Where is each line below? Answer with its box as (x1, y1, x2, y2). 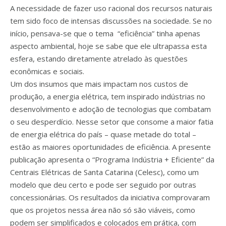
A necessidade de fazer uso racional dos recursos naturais (10, 3, 212, 13)
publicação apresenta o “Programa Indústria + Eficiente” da (10, 154, 214, 164)
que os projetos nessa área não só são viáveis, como (10, 205, 195, 215)
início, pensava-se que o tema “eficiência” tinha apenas (10, 28, 200, 38)
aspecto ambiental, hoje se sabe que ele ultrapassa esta (10, 41, 207, 51)
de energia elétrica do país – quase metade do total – (10, 129, 196, 139)
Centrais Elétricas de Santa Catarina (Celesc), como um (10, 167, 199, 177)
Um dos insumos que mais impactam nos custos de (10, 79, 188, 89)
